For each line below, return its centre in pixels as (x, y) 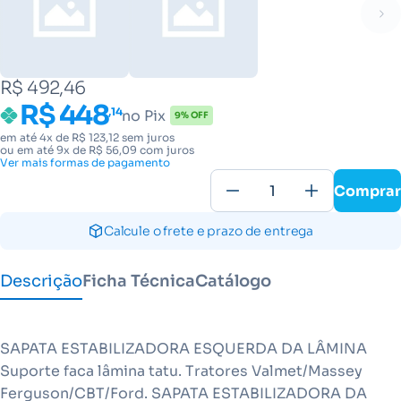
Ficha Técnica (139, 281)
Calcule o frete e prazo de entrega (209, 231)
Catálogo (233, 281)
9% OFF (192, 115)
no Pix (144, 115)
